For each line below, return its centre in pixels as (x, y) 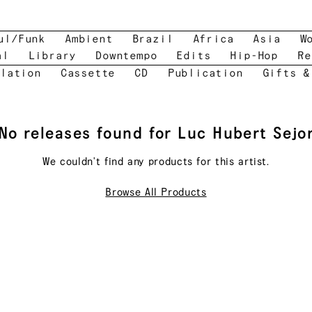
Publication (205, 73)
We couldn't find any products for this (141, 162)
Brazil (153, 39)
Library (52, 56)
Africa (213, 39)
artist (253, 162)
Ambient (89, 39)
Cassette (88, 73)
